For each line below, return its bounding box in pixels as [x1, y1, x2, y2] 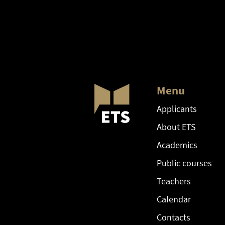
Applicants [156, 103, 197, 115]
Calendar [156, 193, 191, 205]
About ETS [156, 121, 196, 133]
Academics [156, 139, 197, 151]
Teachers [156, 175, 191, 187]
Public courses [156, 157, 212, 169]
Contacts [156, 211, 190, 223]
